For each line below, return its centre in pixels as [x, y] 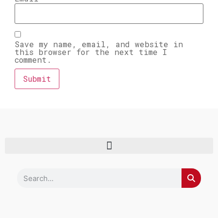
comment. [33, 60]
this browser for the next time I [91, 52]
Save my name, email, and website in [99, 44]
